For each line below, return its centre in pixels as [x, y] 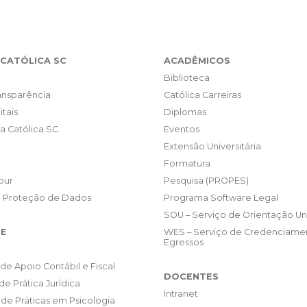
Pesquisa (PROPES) [206, 181]
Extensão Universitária [212, 147]
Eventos [182, 130]
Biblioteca [187, 78]
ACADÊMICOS [197, 61]
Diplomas [185, 112]
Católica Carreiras [202, 95]
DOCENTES [191, 277]
